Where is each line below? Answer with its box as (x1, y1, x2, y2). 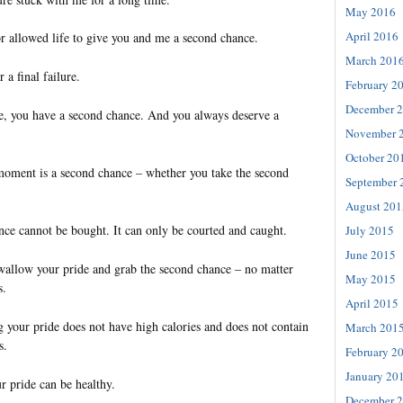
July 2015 (345, 222, 394, 239)
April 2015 (345, 295, 399, 312)
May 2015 (345, 271, 396, 288)
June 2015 (345, 246, 396, 264)
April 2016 (345, 28, 399, 45)
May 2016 (345, 4, 396, 21)
